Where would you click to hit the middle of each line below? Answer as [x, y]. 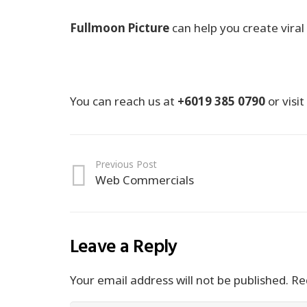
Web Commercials [145, 180]
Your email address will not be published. [179, 280]
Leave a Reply [126, 247]
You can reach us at [124, 101]
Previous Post [126, 164]
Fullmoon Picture [120, 28]
